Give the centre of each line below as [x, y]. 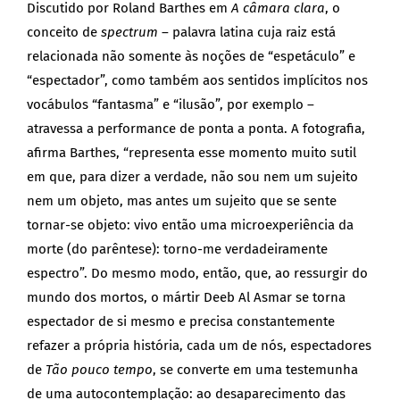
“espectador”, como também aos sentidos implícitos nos [197, 81]
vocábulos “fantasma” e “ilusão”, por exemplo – [171, 105]
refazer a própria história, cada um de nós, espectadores [199, 346]
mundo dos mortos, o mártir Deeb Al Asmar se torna [186, 298]
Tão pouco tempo [99, 370]
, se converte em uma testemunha [255, 370]
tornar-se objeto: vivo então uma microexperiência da [190, 225]
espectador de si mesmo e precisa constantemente [181, 322]
